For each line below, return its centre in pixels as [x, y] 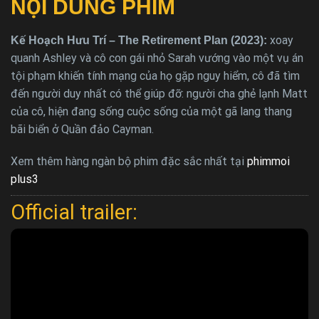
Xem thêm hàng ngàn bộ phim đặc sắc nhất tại [129, 162]
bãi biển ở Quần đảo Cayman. [82, 130]
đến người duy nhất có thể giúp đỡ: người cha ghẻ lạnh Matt [159, 94]
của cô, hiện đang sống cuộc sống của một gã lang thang [151, 112]
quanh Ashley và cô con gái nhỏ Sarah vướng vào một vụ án [157, 58]
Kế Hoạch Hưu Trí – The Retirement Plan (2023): [139, 41]
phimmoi [268, 162]
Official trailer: [74, 213]
